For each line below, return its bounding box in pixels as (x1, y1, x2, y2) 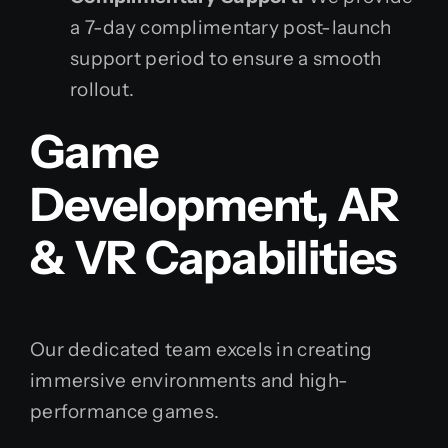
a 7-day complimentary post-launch (70, 15, 392, 39)
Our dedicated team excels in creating (30, 338, 373, 362)
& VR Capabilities (30, 228, 397, 286)
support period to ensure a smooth (70, 46, 382, 70)
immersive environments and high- (30, 369, 349, 393)
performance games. (30, 400, 220, 424)
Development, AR (30, 175, 400, 233)
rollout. (70, 77, 135, 101)
